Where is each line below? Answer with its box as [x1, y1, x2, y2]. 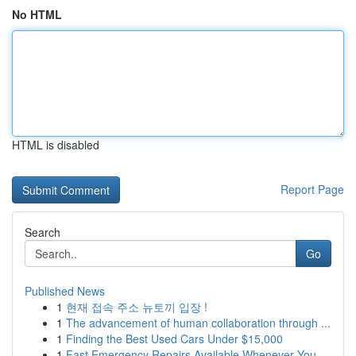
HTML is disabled [12, 137, 99, 153]
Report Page [281, 181, 344, 197]
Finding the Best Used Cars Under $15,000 [66, 331, 283, 346]
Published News [25, 283, 105, 299]
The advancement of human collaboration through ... [66, 315, 331, 331]
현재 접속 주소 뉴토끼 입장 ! [66, 299, 207, 315]
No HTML [12, 6, 62, 22]
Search [25, 224, 60, 240]
